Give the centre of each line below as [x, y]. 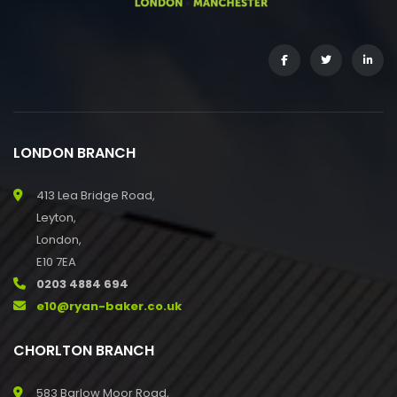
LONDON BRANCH [74, 152]
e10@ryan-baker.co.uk [109, 306]
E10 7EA [56, 261]
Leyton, [56, 217]
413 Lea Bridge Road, [96, 195]
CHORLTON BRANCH [84, 350]
